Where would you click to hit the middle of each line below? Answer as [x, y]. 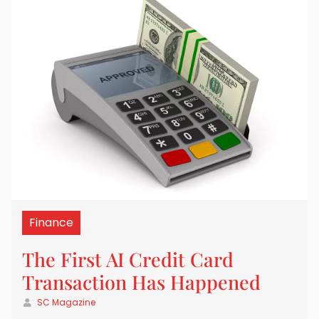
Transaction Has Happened [141, 282]
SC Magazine [66, 303]
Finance [51, 223]
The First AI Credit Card [128, 260]
